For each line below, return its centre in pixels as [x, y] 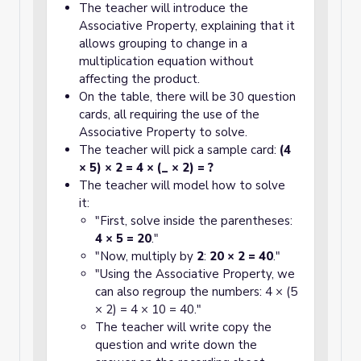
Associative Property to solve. [163, 132]
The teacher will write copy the [183, 327]
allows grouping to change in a [163, 44]
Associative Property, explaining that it [187, 26]
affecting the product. [139, 79]
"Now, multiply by [146, 256]
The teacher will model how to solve [182, 185]
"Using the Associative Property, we [195, 274]
